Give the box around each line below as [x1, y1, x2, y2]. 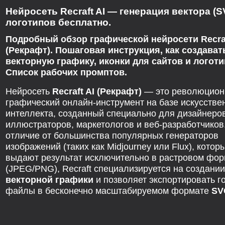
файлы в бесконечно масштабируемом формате [6, 185, 211, 196]
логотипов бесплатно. [6, 17, 111, 28]
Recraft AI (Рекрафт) [52, 85, 142, 96]
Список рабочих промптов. [6, 66, 127, 77]
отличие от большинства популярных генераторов [6, 130, 218, 141]
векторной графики [6, 174, 93, 185]
